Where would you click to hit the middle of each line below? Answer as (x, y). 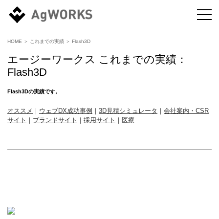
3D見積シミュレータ (128, 111)
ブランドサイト (55, 120)
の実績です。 (44, 91)
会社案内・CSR (186, 111)
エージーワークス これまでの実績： (97, 59)
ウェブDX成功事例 (66, 111)
